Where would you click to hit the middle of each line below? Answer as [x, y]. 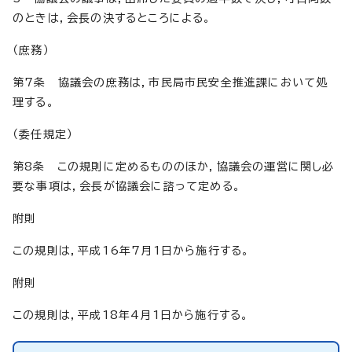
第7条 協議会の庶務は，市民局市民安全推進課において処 [170, 82]
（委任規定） [43, 134]
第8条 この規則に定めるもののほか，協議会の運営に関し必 [174, 166]
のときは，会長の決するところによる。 [112, 18]
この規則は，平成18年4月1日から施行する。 [131, 315]
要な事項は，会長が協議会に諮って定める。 [126, 186]
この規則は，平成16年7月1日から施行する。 [131, 250]
